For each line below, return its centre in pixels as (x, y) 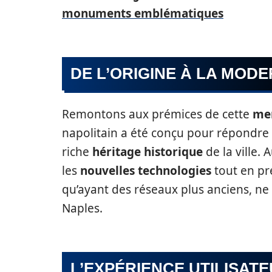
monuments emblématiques (143, 13)
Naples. (82, 208)
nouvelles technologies (146, 171)
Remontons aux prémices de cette (157, 114)
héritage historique (148, 152)
